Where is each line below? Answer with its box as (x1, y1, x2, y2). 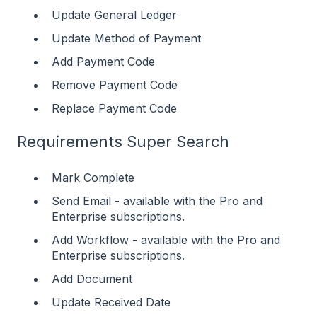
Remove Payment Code (52, 78, 178, 93)
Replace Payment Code (52, 101, 177, 116)
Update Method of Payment (52, 30, 201, 45)
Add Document (52, 272, 132, 287)
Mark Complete (52, 170, 134, 185)
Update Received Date (52, 295, 171, 310)
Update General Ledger (52, 7, 177, 22)
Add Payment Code (52, 54, 155, 69)
